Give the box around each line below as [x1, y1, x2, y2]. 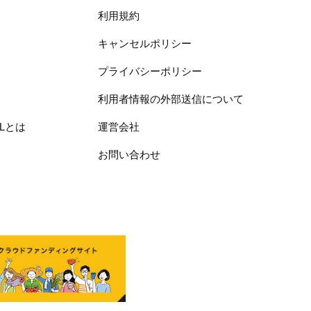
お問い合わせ [97, 148, 160, 160]
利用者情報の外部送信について [97, 92, 244, 105]
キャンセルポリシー [97, 37, 192, 49]
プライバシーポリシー [97, 65, 202, 77]
